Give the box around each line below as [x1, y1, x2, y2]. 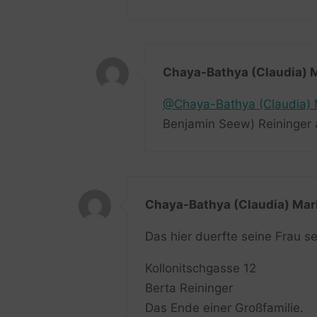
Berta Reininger [144, 281, 233, 296]
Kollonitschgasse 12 [144, 261, 256, 276]
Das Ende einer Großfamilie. [144, 301, 304, 316]
